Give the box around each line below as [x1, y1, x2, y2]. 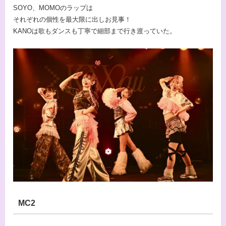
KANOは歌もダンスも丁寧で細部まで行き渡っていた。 [13, 27, 176, 35]
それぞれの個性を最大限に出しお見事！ [13, 16, 131, 24]
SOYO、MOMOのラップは [13, 4, 93, 12]
